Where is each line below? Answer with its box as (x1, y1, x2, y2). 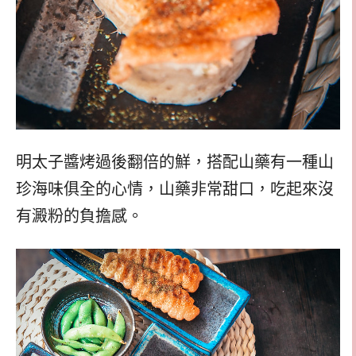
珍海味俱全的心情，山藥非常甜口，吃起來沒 (16, 180, 334, 198)
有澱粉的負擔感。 (16, 207, 143, 225)
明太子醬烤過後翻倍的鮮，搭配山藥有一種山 (16, 153, 334, 171)
